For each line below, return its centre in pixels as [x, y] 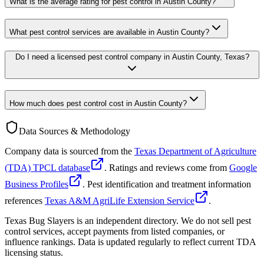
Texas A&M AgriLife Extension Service [120, 201]
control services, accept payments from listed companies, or [115, 232]
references [24, 201]
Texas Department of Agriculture [195, 151]
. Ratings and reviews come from [166, 168]
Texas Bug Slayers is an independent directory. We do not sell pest [128, 221]
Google [243, 168]
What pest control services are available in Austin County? [109, 32]
